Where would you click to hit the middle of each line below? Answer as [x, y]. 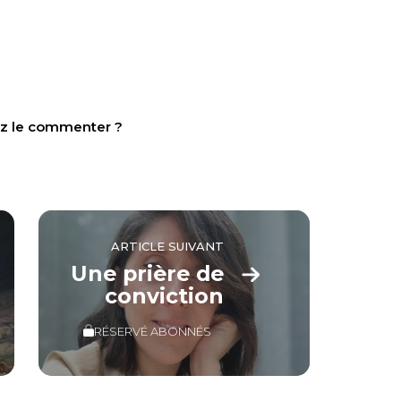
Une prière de [148, 273]
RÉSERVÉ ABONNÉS [153, 331]
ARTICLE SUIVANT [168, 247]
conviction [165, 295]
